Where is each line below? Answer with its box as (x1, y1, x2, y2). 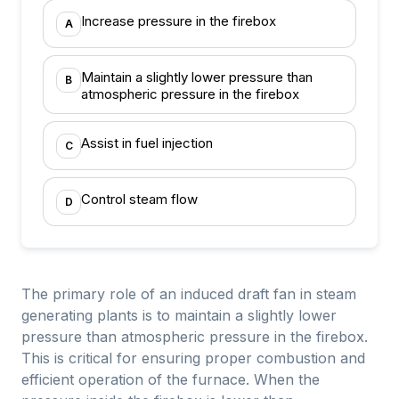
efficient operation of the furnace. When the (21, 370, 320, 388)
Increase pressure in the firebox (81, 12, 276, 29)
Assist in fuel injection (81, 134, 213, 151)
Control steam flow (81, 191, 198, 208)
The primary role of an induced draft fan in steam (21, 285, 356, 303)
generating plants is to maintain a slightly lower (21, 306, 337, 324)
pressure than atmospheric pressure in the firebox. (21, 328, 368, 346)
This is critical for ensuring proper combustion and (21, 349, 365, 367)
